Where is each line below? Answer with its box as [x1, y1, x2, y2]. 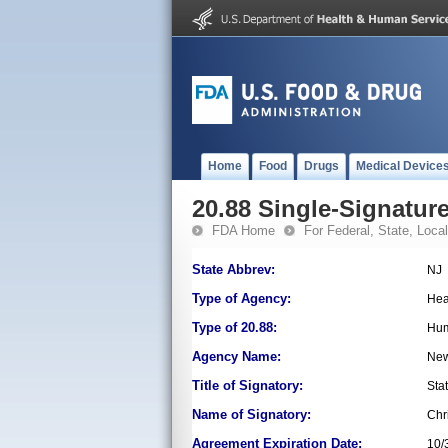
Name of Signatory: [192, 407, 311, 422]
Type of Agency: [192, 291, 291, 306]
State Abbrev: [192, 262, 275, 277]
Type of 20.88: [192, 320, 277, 335]
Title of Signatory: [192, 378, 303, 393]
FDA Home [212, 223, 275, 238]
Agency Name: [192, 349, 281, 364]
